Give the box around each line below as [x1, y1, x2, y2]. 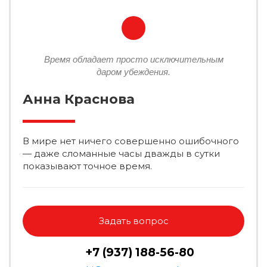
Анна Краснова [23, 91, 135, 107]
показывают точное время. [23, 160, 152, 172]
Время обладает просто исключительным [44, 54, 223, 64]
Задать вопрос [98, 215, 169, 226]
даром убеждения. [97, 67, 170, 77]
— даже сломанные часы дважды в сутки [23, 148, 220, 159]
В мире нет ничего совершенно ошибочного [23, 135, 239, 147]
